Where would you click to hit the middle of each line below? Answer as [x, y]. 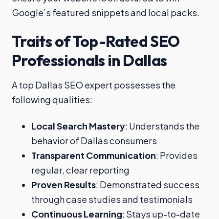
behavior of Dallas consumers [94, 140]
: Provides [177, 155]
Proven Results [64, 184]
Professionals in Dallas [89, 60]
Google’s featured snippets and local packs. [106, 12]
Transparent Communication [94, 155]
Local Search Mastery [78, 126]
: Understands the [162, 126]
